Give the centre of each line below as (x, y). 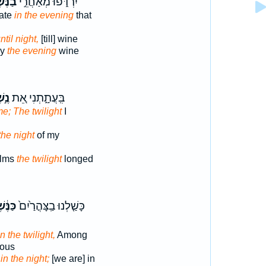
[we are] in (72, 259)
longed (77, 159)
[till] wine (58, 39)
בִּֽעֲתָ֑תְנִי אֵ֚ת (37, 98)
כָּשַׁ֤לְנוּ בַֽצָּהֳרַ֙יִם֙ (50, 206)
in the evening (44, 15)
